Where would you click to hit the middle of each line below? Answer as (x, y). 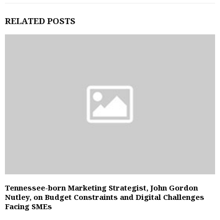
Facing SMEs (28, 206)
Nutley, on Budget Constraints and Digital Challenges (105, 197)
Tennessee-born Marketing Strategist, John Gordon (101, 187)
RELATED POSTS (40, 21)
